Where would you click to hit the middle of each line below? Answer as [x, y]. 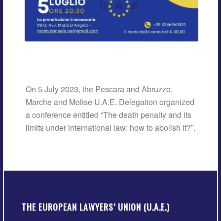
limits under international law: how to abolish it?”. [111, 127]
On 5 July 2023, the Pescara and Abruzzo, [99, 89]
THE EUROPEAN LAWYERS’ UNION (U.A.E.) [96, 207]
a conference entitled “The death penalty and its [109, 114]
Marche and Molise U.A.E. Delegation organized [110, 102]
